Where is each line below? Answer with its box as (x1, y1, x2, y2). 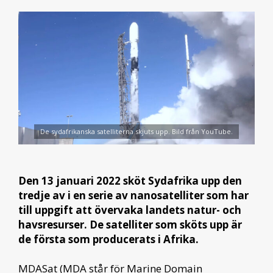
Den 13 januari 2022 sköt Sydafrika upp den (18, 173, 242, 188)
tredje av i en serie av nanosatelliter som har (18, 188, 249, 202)
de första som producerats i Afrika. (18, 232, 199, 246)
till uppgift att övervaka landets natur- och (18, 202, 241, 217)
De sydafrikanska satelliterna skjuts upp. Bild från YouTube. (40, 127, 233, 136)
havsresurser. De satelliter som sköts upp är (18, 217, 242, 232)
